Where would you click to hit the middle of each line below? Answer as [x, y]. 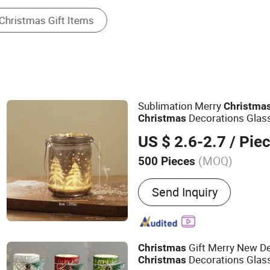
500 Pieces [168, 161]
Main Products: [178, 177]
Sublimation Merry [181, 105]
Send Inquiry [184, 192]
